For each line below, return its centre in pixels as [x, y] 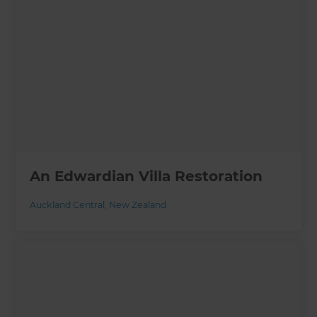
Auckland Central [68, 205]
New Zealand [138, 205]
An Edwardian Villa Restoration [146, 177]
